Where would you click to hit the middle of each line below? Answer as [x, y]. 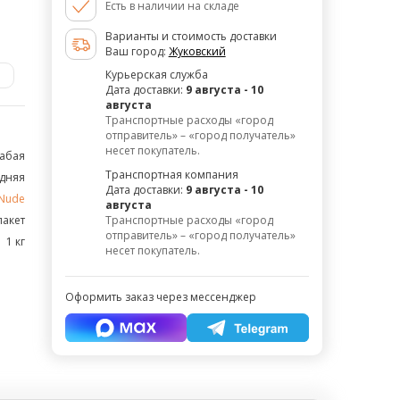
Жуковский [197, 51]
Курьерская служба [156, 75]
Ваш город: [137, 51]
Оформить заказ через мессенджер [160, 297]
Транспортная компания [171, 175]
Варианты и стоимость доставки [191, 36]
